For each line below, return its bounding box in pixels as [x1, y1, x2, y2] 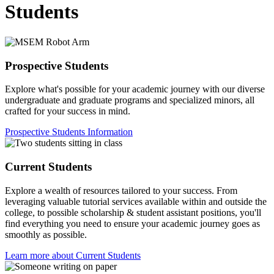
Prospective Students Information [5, 127, 133, 138]
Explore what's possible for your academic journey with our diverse [5, 84, 265, 95]
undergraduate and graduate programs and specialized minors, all [5, 95, 254, 106]
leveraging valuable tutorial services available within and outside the [5, 196, 267, 207]
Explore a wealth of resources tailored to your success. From [5, 185, 237, 196]
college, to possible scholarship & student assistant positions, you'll [5, 207, 261, 218]
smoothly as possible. [5, 229, 87, 240]
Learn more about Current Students [5, 250, 141, 261]
